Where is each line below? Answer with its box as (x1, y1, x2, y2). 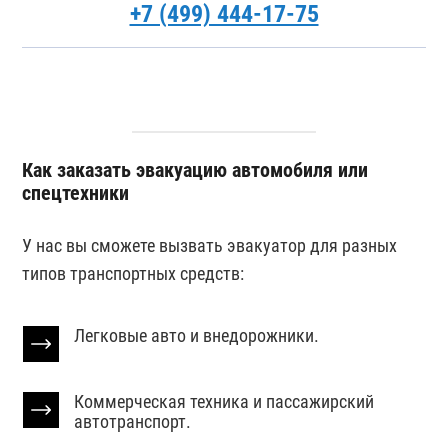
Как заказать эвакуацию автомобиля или (22, 158, 369, 183)
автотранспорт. (74, 410, 192, 432)
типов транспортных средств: (22, 262, 245, 284)
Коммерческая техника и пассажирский (74, 390, 375, 412)
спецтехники (22, 181, 130, 206)
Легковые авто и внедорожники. (74, 324, 320, 346)
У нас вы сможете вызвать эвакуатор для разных (22, 234, 398, 256)
